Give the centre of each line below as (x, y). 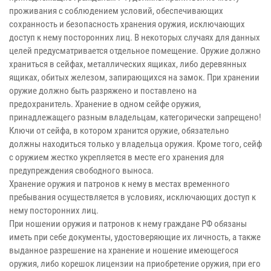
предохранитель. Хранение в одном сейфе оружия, (105, 104)
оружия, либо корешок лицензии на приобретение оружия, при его (135, 264)
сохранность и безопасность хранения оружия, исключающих (127, 24)
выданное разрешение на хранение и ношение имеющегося (124, 251)
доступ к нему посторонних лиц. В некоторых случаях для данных (135, 38)
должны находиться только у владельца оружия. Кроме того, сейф (135, 144)
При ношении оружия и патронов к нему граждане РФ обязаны (128, 224)
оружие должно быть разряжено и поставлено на (103, 91)
